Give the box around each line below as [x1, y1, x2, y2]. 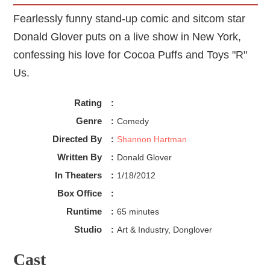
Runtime [66, 206, 102, 217]
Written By [57, 152, 102, 163]
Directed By [52, 134, 102, 145]
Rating [74, 98, 102, 108]
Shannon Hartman [116, 134, 187, 145]
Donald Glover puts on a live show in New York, [13, 30, 242, 43]
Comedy [116, 116, 149, 127]
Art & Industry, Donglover [116, 225, 212, 235]
